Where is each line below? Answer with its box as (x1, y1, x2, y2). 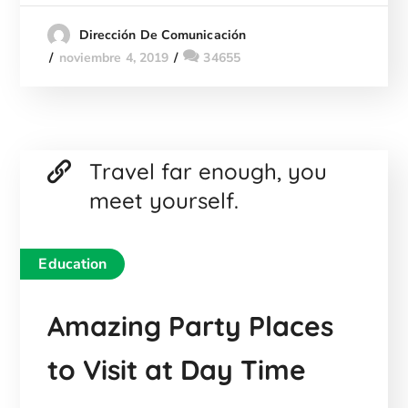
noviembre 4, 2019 (58, 49, 169, 66)
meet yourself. (89, 187, 240, 215)
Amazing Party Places (47, 309, 334, 344)
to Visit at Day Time (47, 352, 307, 388)
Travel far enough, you (89, 158, 328, 186)
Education (38, 254, 107, 275)
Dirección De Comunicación (78, 26, 247, 44)
